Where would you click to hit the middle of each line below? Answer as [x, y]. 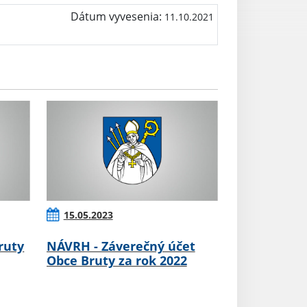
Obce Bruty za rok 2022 [116, 261]
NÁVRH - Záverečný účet [121, 246]
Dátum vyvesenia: [117, 16]
